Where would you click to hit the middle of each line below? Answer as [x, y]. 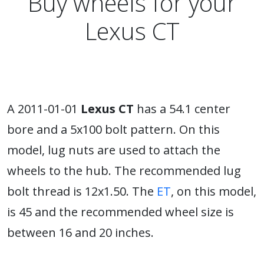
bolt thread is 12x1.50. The [82, 191]
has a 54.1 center [182, 109]
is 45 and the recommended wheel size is [121, 212]
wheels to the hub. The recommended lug [124, 171]
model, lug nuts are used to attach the [114, 150]
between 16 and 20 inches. [80, 232]
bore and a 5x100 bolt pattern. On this [113, 129]
